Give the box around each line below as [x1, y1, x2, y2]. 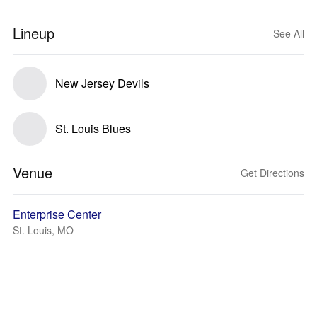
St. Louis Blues [55, 120, 131, 137]
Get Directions [241, 166, 304, 180]
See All [273, 26, 304, 40]
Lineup [13, 23, 54, 43]
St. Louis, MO [13, 223, 74, 237]
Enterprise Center [13, 206, 101, 222]
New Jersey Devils [55, 75, 149, 91]
